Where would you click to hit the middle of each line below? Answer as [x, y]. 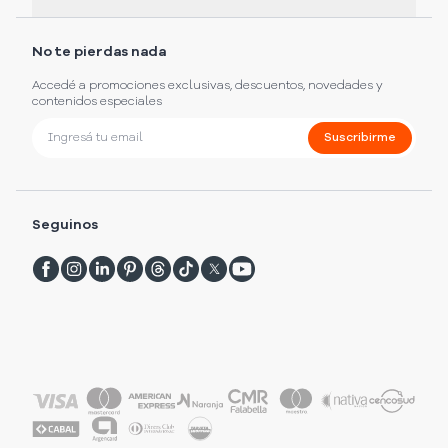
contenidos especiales [97, 102]
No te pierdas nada [99, 52]
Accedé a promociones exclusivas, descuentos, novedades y [207, 86]
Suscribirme [360, 138]
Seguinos [65, 225]
